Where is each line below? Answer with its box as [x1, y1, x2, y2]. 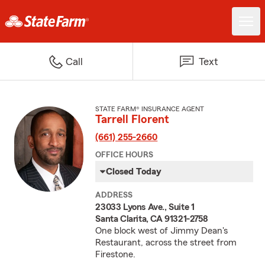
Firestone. [95, 250, 136, 259]
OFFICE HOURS [95, 151, 154, 159]
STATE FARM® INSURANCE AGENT [95, 105, 205, 112]
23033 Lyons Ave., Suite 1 [95, 202, 195, 212]
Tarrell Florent [95, 114, 170, 125]
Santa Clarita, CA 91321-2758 [95, 214, 208, 224]
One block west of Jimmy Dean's [95, 226, 228, 235]
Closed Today [106, 167, 162, 176]
